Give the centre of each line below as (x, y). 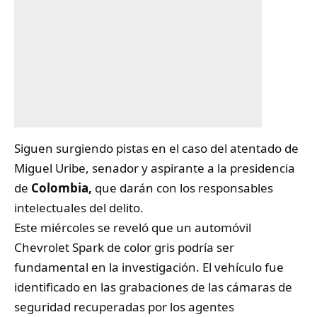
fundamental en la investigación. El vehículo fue (149, 267)
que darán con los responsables (183, 188)
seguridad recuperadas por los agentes (124, 306)
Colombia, (62, 188)
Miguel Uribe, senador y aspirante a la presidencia (155, 168)
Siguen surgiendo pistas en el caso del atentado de (156, 148)
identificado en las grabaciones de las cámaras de (153, 287)
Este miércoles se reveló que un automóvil (133, 227)
